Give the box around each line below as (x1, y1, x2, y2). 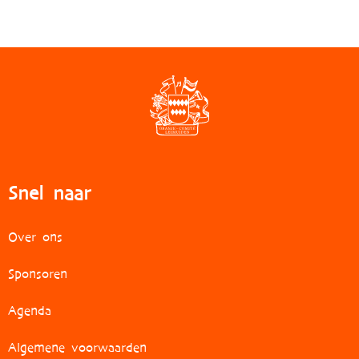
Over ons (8, 228, 63, 244)
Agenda (8, 302, 51, 318)
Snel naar (8, 181, 91, 204)
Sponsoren (8, 265, 67, 281)
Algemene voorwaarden (8, 339, 147, 355)
